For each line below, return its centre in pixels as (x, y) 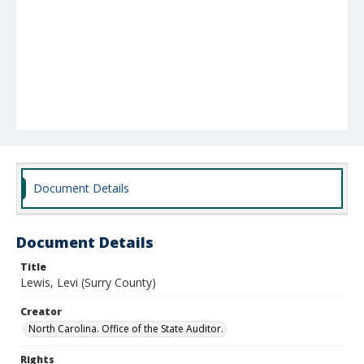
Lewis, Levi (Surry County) (88, 282)
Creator (41, 312)
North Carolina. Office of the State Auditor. (126, 329)
